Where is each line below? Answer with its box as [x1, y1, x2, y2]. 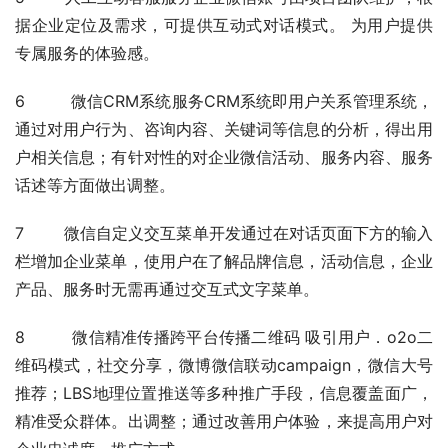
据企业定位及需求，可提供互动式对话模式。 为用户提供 [15, 15, 433, 36]
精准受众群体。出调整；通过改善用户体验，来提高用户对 [15, 411, 433, 432]
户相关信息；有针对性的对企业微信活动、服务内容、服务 [15, 147, 433, 168]
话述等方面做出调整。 [15, 175, 175, 196]
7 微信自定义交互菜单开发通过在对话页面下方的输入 [15, 223, 433, 244]
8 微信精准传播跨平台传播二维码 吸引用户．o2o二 [15, 327, 433, 348]
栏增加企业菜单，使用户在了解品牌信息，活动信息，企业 [15, 251, 433, 272]
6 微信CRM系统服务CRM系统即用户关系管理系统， [15, 91, 433, 112]
